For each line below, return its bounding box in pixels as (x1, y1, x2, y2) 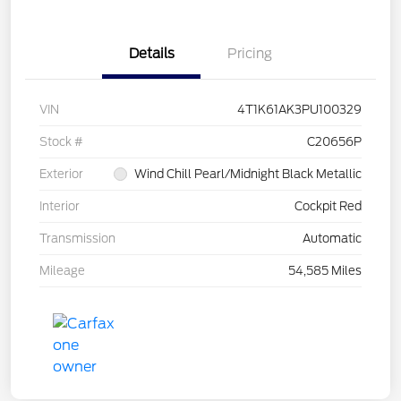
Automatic (303, 232, 362, 246)
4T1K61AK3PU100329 (237, 103, 362, 117)
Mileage (39, 264, 85, 278)
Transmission (39, 232, 115, 246)
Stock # (39, 135, 83, 149)
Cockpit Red (294, 200, 362, 214)
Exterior (39, 167, 83, 182)
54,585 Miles (288, 264, 362, 278)
